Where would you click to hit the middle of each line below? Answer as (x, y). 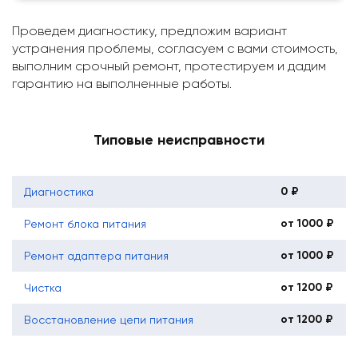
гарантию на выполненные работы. (122, 83)
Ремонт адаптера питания (96, 255)
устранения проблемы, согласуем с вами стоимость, (175, 48)
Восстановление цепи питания (109, 319)
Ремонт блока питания (85, 223)
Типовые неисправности (179, 139)
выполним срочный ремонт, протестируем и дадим (169, 66)
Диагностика (59, 191)
